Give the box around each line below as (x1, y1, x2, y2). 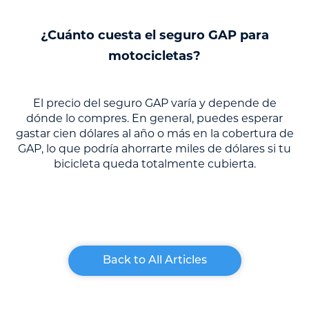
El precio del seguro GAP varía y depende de (32, 99, 277, 110)
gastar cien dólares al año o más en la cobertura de (15, 129, 294, 141)
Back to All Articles (102, 255, 207, 267)
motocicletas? (108, 50, 201, 64)
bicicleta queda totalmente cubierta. (53, 159, 256, 171)
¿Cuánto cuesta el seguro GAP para (40, 30, 269, 43)
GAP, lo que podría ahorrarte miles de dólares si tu (18, 144, 291, 156)
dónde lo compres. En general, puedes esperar (26, 114, 283, 126)
